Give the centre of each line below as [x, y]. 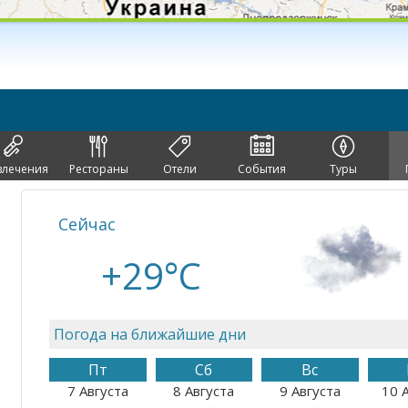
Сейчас [87, 224]
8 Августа [204, 391]
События [261, 169]
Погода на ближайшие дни [150, 334]
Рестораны [98, 169]
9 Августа [310, 391]
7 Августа [97, 391]
